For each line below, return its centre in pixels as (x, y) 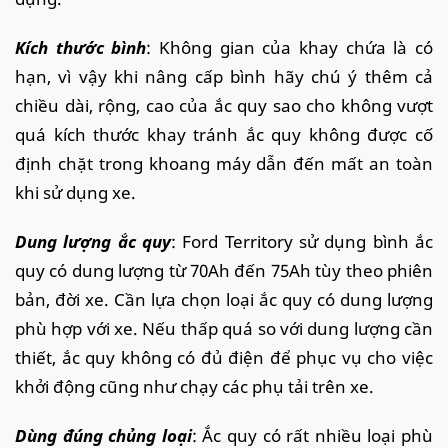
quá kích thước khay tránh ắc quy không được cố (224, 134)
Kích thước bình (81, 47)
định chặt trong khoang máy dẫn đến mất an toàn (224, 163)
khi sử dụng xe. (75, 192)
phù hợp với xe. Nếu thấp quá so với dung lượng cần (224, 328)
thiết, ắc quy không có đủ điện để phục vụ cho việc (224, 357)
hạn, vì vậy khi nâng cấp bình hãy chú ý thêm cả (224, 76)
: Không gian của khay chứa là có (290, 47)
